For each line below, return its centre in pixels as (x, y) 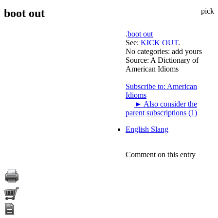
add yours (187, 51)
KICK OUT (159, 42)
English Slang (147, 129)
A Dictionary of (174, 60)
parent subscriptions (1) (161, 112)
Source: (138, 60)
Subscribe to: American (161, 86)
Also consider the (170, 104)
